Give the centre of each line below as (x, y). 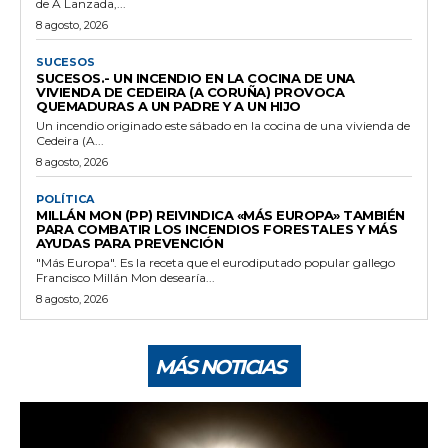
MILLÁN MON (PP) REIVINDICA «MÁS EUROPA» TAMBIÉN (220, 214)
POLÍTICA (65, 198)
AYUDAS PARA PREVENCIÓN (129, 242)
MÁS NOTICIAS (219, 366)
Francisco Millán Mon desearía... (125, 277)
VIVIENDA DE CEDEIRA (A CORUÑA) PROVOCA (190, 91)
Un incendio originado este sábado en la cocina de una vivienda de (223, 125)
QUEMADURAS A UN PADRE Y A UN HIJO (168, 105)
